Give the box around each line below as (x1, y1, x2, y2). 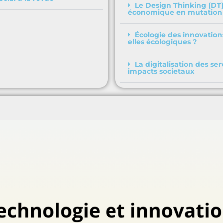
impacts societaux (128, 67, 194, 76)
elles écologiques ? (128, 37, 197, 47)
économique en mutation (128, 8, 222, 17)
